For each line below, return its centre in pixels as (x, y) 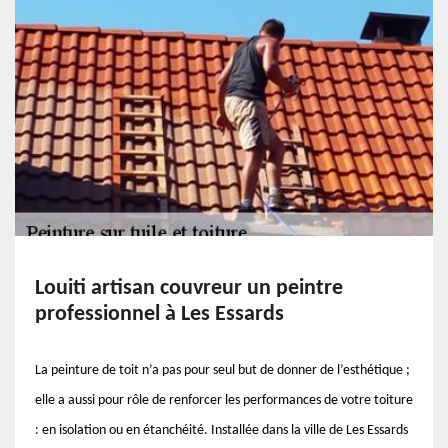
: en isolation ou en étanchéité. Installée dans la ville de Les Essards (221, 430)
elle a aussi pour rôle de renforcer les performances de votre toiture (224, 400)
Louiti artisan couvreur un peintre (189, 288)
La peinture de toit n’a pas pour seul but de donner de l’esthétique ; (222, 370)
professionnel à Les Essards (159, 314)
